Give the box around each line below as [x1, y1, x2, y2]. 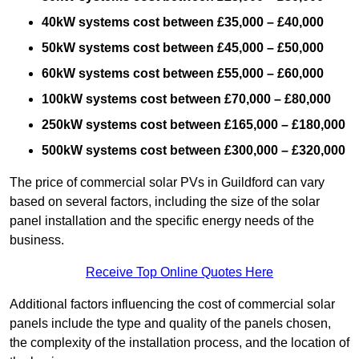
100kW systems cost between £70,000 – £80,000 [42, 92, 331, 107]
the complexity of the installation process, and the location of [10, 336, 349, 350]
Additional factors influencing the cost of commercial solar [10, 297, 335, 312]
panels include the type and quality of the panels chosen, [10, 317, 331, 331]
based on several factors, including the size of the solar [10, 195, 320, 209]
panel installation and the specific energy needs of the [10, 214, 314, 228]
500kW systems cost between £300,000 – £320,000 [42, 143, 345, 158]
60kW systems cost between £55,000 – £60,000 [42, 67, 324, 81]
